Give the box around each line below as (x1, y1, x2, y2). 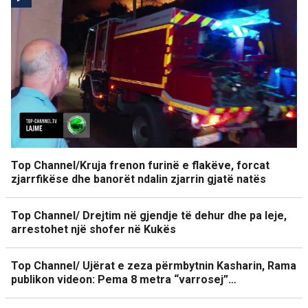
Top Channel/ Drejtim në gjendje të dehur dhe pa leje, (11, 208, 287, 222)
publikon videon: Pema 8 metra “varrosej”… (11, 272, 236, 286)
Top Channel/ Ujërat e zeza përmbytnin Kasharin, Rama (11, 258, 296, 272)
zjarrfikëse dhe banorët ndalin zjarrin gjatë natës (11, 172, 266, 186)
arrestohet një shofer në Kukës (11, 222, 176, 236)
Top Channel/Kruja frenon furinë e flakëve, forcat (11, 158, 269, 172)
